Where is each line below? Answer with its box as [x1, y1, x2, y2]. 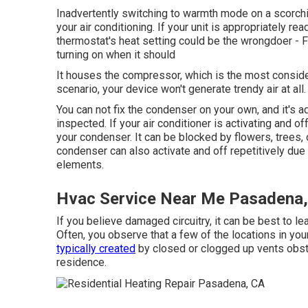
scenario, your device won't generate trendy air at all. [56, 82, 306, 96]
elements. [56, 157, 104, 171]
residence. [56, 255, 107, 269]
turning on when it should [56, 47, 175, 61]
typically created [56, 241, 135, 255]
